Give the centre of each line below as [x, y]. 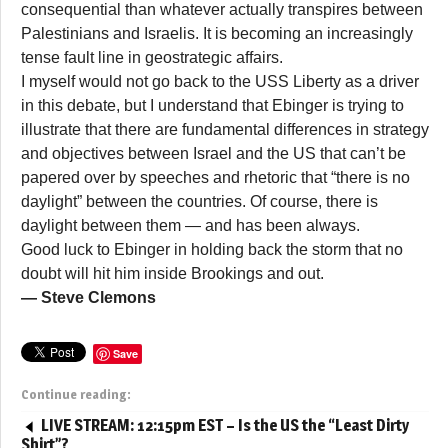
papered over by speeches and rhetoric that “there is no [215, 177]
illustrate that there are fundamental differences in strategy [225, 129]
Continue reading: [76, 394]
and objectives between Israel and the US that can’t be [213, 153]
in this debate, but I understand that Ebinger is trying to [212, 105]
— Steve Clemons [88, 297]
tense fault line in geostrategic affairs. [152, 57]
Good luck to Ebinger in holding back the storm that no [212, 249]
